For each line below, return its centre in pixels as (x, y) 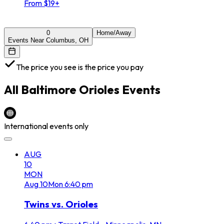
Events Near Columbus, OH (48, 40)
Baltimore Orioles (70, 89)
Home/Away (114, 32)
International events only (46, 126)
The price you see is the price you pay (80, 67)
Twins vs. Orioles (61, 204)
